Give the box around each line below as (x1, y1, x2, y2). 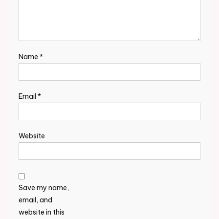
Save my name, (18, 183, 69, 193)
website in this (18, 208, 65, 217)
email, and (18, 196, 52, 205)
